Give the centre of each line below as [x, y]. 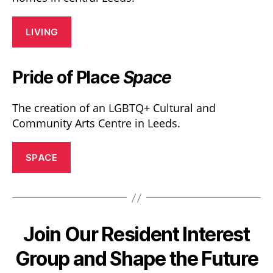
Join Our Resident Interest [136, 234]
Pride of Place [66, 77]
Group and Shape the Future [136, 259]
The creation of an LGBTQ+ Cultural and [114, 108]
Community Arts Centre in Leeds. [96, 123]
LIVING [42, 32]
